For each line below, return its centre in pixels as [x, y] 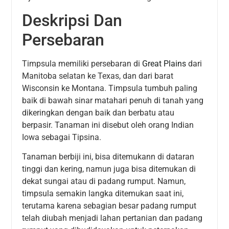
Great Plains [164, 64]
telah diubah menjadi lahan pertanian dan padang [112, 218]
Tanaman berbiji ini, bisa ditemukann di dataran [108, 157]
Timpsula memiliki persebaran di [82, 64]
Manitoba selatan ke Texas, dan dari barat [98, 76]
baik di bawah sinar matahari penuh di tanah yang [113, 101]
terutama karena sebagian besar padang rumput [109, 206]
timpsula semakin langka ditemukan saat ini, [103, 194]
